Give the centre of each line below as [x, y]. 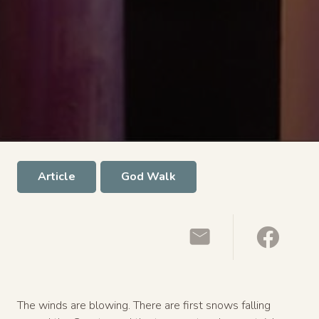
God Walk [148, 177]
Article [56, 177]
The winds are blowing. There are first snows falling [144, 305]
